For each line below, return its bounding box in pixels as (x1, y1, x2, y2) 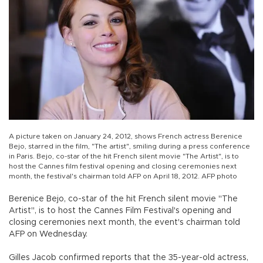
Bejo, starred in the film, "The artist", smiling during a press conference (9, 143, 250, 150)
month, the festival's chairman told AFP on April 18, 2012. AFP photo (9, 173, 237, 180)
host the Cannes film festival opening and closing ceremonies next (9, 163, 237, 170)
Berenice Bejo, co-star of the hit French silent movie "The (9, 195, 238, 204)
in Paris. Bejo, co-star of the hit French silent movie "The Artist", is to (9, 153, 239, 160)
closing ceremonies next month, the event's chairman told (9, 218, 240, 227)
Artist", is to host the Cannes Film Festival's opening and (9, 207, 231, 215)
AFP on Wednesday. (9, 230, 87, 239)
